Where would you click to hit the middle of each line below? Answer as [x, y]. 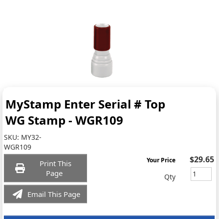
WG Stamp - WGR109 [65, 120]
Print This [55, 163]
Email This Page [54, 194]
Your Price [161, 160]
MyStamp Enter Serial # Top [86, 104]
